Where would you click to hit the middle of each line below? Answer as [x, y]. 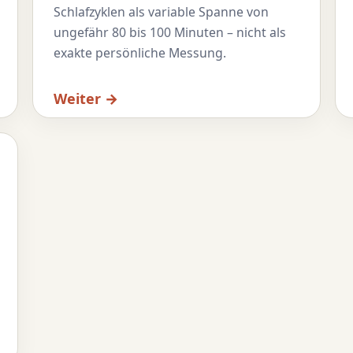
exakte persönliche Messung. [139, 52]
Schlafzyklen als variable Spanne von [161, 11]
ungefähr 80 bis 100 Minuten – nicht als [169, 32]
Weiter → [85, 99]
